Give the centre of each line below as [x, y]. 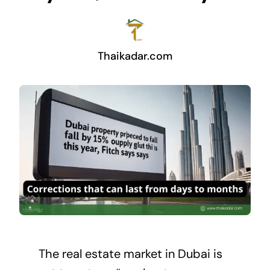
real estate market [112, 254]
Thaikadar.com [135, 56]
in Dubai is [192, 254]
